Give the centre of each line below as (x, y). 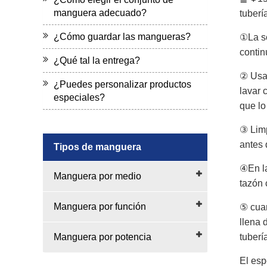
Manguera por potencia (103, 237)
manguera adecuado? (100, 13)
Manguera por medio (97, 176)
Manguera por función (100, 207)
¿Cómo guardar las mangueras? (122, 37)
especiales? (79, 97)
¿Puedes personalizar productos (122, 84)
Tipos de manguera (97, 147)
